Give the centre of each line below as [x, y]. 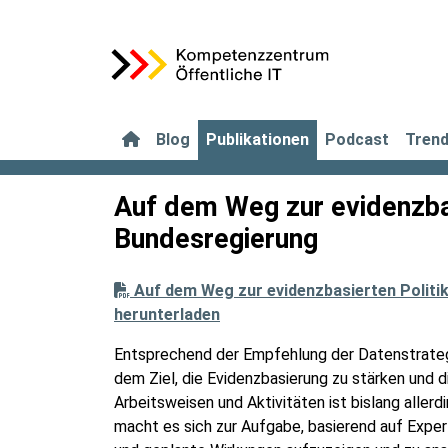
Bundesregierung [216, 239]
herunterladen [167, 314]
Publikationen [257, 139]
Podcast [357, 139]
